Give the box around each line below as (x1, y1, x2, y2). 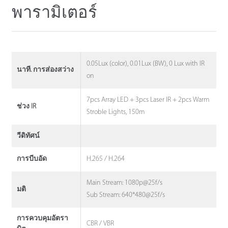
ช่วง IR (16, 102, 36, 110)
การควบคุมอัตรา (16, 215, 68, 223)
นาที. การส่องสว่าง (16, 66, 74, 74)
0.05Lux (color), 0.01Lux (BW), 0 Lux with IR (87, 60, 205, 68)
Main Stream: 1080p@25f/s (87, 179, 163, 187)
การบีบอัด (16, 155, 47, 163)
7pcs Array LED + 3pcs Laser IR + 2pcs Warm (87, 96, 210, 104)
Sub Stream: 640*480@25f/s (87, 191, 165, 199)
